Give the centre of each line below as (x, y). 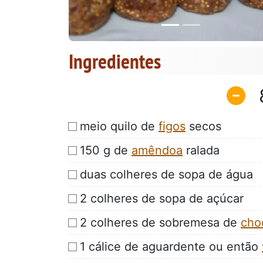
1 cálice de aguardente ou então (171, 246)
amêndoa (157, 150)
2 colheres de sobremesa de (160, 222)
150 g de (106, 150)
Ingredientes (115, 61)
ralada (201, 150)
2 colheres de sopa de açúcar (162, 198)
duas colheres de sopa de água (166, 174)
